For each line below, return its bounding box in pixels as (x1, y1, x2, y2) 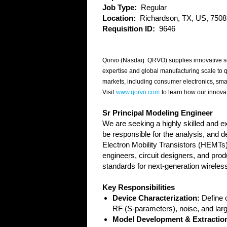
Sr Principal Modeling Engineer (102, 108, 213, 117)
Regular (141, 3, 167, 12)
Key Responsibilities (102, 183, 175, 192)
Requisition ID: (102, 24, 159, 33)
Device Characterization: (112, 194, 200, 202)
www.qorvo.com (116, 89, 160, 96)
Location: (102, 14, 140, 22)
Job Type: (102, 3, 141, 12)
